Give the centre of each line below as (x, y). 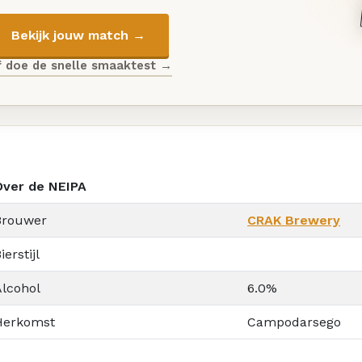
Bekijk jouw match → (78, 35)
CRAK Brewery (294, 220)
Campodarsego (294, 322)
